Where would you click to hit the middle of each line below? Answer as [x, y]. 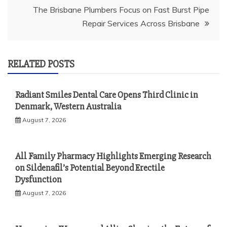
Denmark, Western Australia [68, 106]
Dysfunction [39, 179]
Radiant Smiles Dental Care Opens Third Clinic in [107, 94]
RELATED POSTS [41, 64]
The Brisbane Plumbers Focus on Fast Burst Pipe [121, 9]
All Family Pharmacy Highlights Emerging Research [113, 156]
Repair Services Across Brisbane [141, 23]
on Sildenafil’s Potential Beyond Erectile [90, 167]
